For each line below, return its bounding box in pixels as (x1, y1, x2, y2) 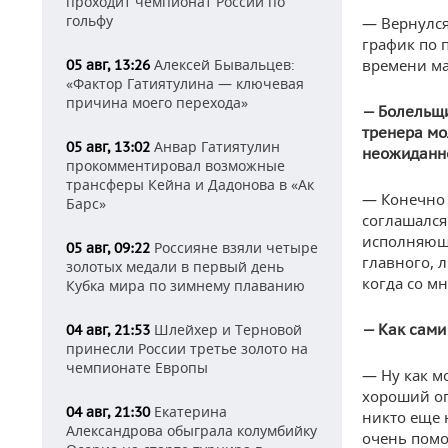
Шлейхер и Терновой (150, 320, 302, 339)
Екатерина (150, 402, 227, 421)
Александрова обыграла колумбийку (66, 421, 317, 440)
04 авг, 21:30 (66, 403, 150, 421)
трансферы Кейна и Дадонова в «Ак (66, 175, 314, 194)
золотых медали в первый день (66, 257, 284, 276)
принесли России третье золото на (66, 339, 308, 358)
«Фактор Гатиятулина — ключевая (66, 74, 304, 93)
